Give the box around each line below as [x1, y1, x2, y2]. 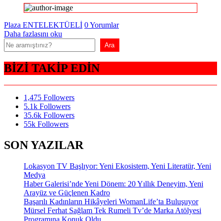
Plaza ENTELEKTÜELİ [4, 20, 82, 29]
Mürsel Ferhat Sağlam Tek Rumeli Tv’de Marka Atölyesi [24, 206, 201, 215]
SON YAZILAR [4, 138, 83, 151]
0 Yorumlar [84, 20, 119, 29]
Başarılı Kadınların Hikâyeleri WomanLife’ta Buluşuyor [24, 197, 198, 206]
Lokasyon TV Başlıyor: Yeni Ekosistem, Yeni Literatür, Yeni [24, 161, 211, 170]
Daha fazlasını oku [4, 29, 62, 38]
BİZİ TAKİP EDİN [4, 61, 100, 74]
